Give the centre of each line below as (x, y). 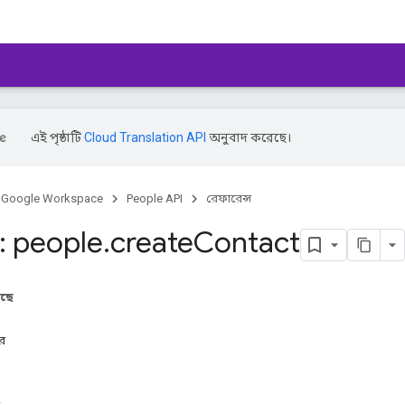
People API (155, 198)
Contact (247, 242)
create (152, 242)
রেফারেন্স (229, 198)
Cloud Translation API (145, 137)
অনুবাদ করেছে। (249, 137)
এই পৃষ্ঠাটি (57, 137)
